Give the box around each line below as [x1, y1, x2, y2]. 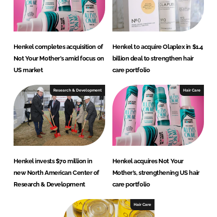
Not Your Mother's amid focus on [13, 55, 104, 62]
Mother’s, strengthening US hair [112, 169, 200, 177]
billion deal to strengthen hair [112, 55, 194, 62]
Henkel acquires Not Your [112, 157, 184, 165]
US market [13, 66, 43, 74]
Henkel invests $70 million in [13, 157, 93, 165]
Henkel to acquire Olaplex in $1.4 [112, 43, 203, 51]
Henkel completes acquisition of [13, 43, 103, 51]
